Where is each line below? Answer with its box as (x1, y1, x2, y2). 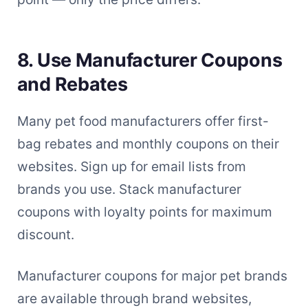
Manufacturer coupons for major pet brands (16, 267, 287, 284)
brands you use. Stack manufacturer (16, 181, 241, 197)
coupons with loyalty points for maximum (16, 203, 272, 220)
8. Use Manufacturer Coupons (16, 48, 283, 71)
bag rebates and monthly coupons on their (16, 135, 279, 152)
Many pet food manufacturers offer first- (16, 113, 269, 129)
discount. (16, 226, 74, 243)
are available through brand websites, (16, 289, 252, 307)
